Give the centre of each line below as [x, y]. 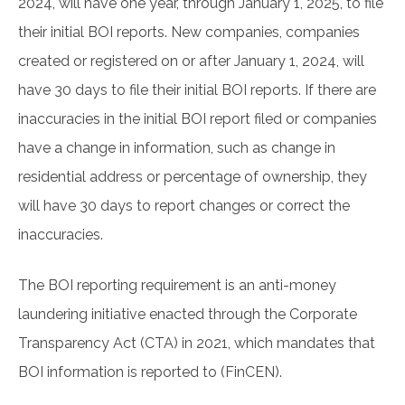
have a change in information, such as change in [177, 148]
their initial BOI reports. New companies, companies [189, 33]
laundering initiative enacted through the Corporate [188, 315]
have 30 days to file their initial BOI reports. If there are [197, 90]
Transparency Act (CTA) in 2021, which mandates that [197, 344]
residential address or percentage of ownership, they [193, 177]
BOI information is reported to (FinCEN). [152, 372]
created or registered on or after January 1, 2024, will [191, 61]
